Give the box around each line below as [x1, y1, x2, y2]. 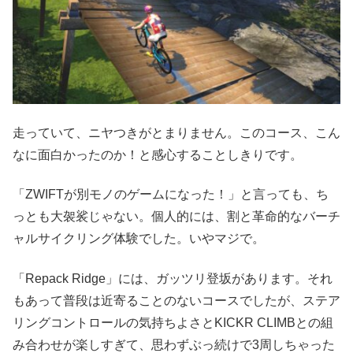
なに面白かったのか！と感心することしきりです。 [13, 147, 303, 162]
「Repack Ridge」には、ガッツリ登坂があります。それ [13, 271, 333, 285]
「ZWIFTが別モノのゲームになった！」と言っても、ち [13, 188, 329, 202]
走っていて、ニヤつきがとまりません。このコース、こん [13, 125, 340, 139]
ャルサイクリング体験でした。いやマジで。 [13, 232, 265, 246]
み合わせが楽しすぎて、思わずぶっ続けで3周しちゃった [13, 337, 335, 351]
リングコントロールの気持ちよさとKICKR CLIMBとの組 [13, 315, 333, 329]
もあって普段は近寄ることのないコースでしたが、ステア [13, 293, 340, 307]
